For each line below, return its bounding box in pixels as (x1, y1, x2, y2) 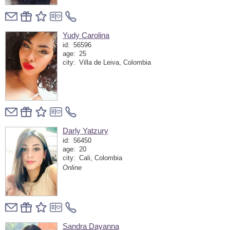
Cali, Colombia (79, 154, 122, 162)
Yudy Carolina (63, 31, 109, 40)
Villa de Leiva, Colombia (79, 59, 151, 66)
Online (63, 164, 82, 172)
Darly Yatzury (63, 126, 108, 135)
